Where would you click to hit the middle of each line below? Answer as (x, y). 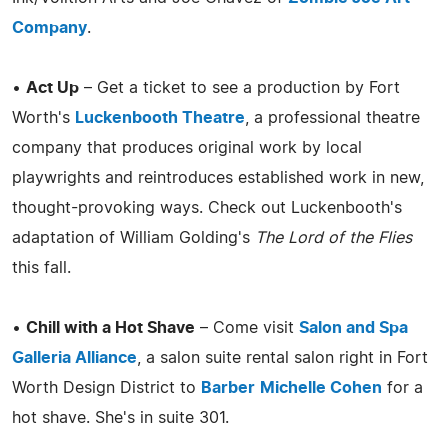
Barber (228, 387)
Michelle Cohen (321, 387)
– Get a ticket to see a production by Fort (239, 87)
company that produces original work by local (187, 147)
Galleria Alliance (74, 357)
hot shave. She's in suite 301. (120, 417)
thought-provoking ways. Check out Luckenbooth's (207, 207)
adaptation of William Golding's (133, 237)
